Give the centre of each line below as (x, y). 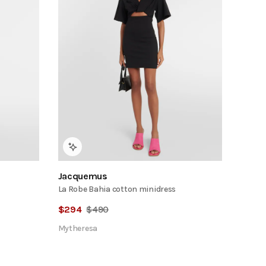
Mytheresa (78, 229)
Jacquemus (83, 176)
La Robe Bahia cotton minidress (117, 189)
